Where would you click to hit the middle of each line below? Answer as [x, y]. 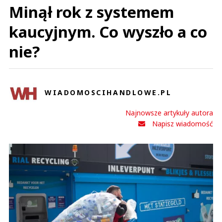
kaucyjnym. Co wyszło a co [108, 31]
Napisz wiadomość [183, 123]
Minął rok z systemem [91, 12]
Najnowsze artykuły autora [169, 112]
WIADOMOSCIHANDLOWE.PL [108, 92]
